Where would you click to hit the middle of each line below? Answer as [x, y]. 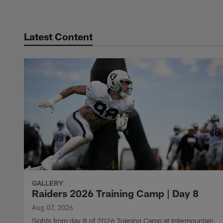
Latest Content [58, 37]
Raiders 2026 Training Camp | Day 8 [115, 193]
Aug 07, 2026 [53, 208]
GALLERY [48, 183]
